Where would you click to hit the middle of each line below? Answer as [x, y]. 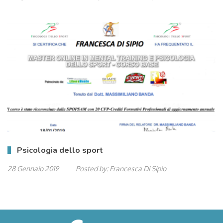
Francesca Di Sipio [138, 168]
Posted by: [92, 168]
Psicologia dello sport [60, 150]
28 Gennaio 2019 [33, 168]
